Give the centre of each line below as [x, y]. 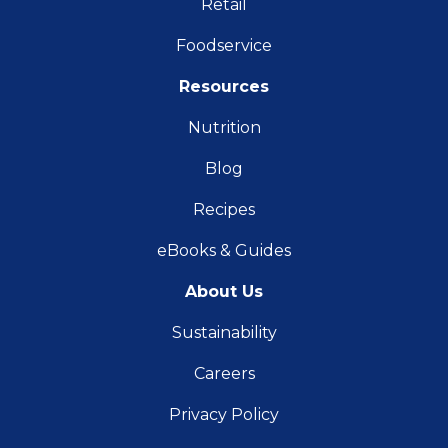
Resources [224, 87]
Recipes [224, 210]
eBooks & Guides [224, 251]
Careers [224, 374]
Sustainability [224, 333]
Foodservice [224, 46]
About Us [224, 292]
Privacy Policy [224, 415]
